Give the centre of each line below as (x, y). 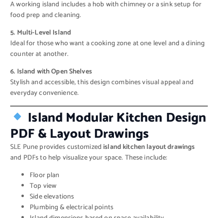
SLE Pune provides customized (57, 147)
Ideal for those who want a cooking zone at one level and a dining (108, 43)
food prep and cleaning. (46, 15)
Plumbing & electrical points (72, 208)
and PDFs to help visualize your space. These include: (89, 158)
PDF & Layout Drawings (80, 134)
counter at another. (39, 54)
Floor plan (45, 176)
